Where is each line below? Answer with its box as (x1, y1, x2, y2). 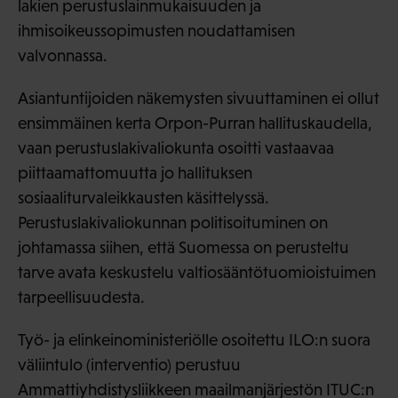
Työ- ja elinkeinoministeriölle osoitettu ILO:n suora (18, 330, 370, 349)
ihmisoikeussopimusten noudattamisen (18, 20, 295, 40)
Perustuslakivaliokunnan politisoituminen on (18, 212, 328, 232)
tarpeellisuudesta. (18, 287, 145, 306)
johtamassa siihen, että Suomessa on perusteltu (18, 237, 349, 257)
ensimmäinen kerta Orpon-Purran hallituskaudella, (18, 113, 372, 132)
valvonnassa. (18, 45, 107, 65)
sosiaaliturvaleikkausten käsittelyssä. (18, 187, 269, 207)
